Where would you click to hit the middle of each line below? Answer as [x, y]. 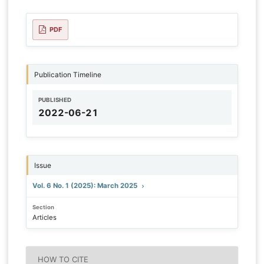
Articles [44, 217]
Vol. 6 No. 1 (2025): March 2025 [85, 185]
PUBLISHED [55, 100]
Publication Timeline [67, 74]
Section [43, 207]
